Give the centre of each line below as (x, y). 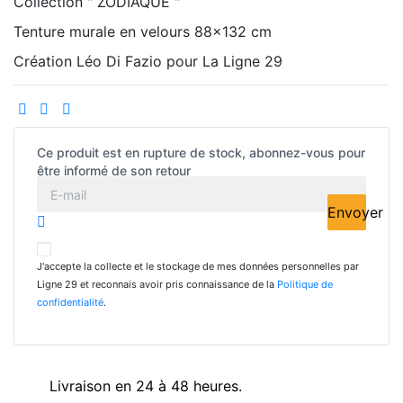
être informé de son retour (114, 170)
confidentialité (70, 302)
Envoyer (355, 212)
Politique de (305, 284)
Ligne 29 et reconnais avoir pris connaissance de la (157, 284)
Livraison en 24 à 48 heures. (146, 386)
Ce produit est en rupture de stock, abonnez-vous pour (201, 152)
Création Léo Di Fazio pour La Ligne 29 (148, 61)
